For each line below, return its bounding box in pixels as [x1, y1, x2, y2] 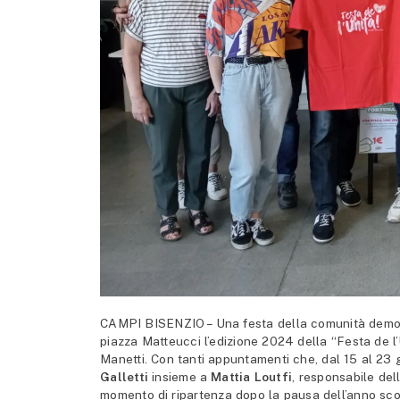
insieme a [152, 370, 212, 385]
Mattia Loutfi [211, 370, 293, 385]
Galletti [100, 370, 153, 385]
